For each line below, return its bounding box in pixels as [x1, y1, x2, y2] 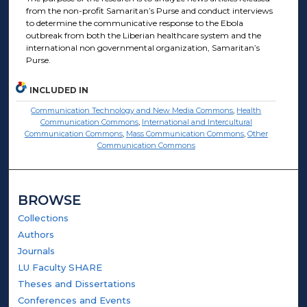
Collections [18, 212, 69, 223]
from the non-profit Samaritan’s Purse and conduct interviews [25, 5, 273, 16]
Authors [18, 228, 55, 240]
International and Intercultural [141, 116, 252, 127]
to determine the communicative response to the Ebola [25, 18, 243, 29]
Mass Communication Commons [125, 128, 244, 138]
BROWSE [18, 191, 82, 208]
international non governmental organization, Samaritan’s [25, 42, 260, 53]
